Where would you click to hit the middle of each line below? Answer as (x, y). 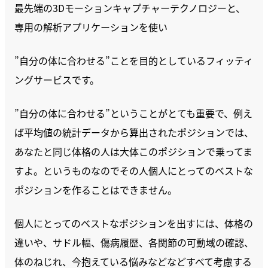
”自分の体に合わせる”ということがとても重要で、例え (133, 113)
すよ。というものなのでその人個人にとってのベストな (134, 170)
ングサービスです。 (57, 80)
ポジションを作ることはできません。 (96, 190)
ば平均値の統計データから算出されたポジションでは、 (134, 132)
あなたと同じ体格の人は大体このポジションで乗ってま (133, 151)
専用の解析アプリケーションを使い (91, 27)
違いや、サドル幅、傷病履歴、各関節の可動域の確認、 (134, 242)
